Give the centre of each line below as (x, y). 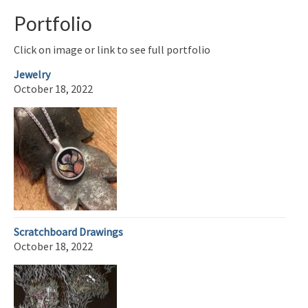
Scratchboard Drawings (68, 231)
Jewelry (32, 74)
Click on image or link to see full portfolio (112, 49)
